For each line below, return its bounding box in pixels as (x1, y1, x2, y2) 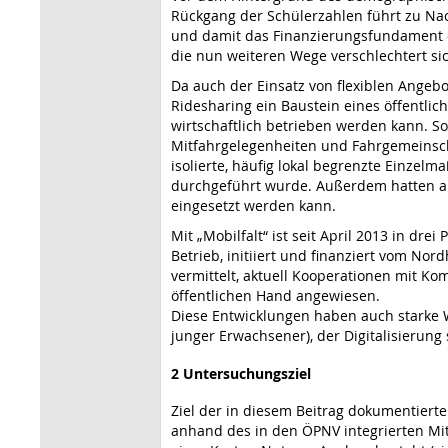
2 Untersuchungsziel (171, 363, 311, 383)
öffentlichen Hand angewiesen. (171, 285, 380, 305)
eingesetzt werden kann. (171, 195, 336, 215)
